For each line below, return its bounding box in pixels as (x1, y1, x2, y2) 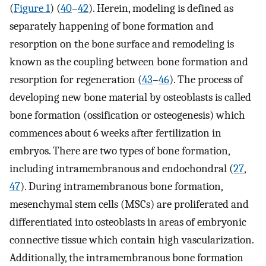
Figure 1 (14, 1, 50, 15)
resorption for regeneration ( (9, 72, 142, 86)
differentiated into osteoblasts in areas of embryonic (9, 215, 246, 229)
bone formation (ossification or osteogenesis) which (9, 108, 245, 122)
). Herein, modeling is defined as (88, 1, 233, 15)
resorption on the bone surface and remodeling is (9, 37, 234, 50)
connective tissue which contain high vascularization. (9, 233, 254, 246)
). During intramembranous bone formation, (20, 179, 223, 193)
